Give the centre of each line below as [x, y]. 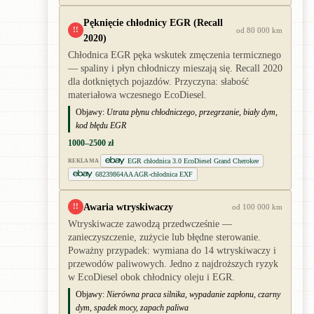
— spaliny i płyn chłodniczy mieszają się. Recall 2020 [175, 68]
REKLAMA [84, 161]
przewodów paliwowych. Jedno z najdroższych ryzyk [173, 264]
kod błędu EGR [101, 125]
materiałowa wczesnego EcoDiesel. [137, 95]
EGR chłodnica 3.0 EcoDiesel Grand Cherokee [193, 161]
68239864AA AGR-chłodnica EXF [144, 174]
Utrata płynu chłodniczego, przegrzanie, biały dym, [192, 112]
